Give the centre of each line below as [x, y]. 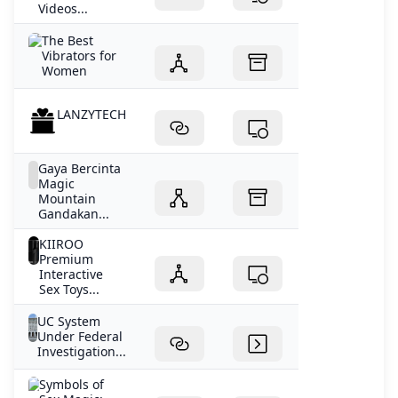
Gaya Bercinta [79, 168]
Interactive [71, 274]
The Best [68, 40]
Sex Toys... [69, 289]
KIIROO [61, 243]
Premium [66, 259]
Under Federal [80, 336]
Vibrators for [80, 55]
